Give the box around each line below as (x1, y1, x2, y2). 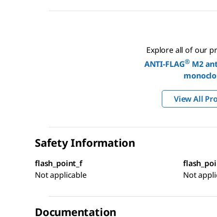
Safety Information (35, 135, 136, 150)
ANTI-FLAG (144, 59, 185, 70)
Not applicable (35, 170, 87, 181)
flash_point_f (35, 158, 82, 169)
